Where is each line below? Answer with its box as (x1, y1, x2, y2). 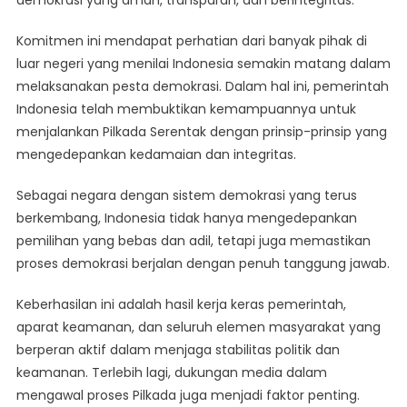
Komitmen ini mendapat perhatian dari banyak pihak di (15, 32, 367, 51)
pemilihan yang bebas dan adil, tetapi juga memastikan (15, 232, 371, 251)
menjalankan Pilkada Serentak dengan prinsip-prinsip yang (15, 123, 387, 142)
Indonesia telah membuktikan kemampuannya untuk (15, 100, 356, 119)
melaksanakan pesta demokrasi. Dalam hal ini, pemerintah (15, 77, 389, 96)
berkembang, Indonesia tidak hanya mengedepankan (15, 209, 357, 228)
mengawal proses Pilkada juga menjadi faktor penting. (15, 386, 360, 405)
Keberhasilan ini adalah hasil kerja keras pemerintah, (15, 295, 346, 314)
